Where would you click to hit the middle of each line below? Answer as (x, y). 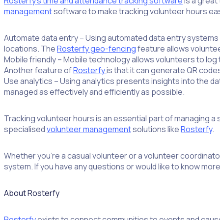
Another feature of (39, 70)
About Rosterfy (32, 193)
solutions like (156, 129)
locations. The (30, 48)
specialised (25, 129)
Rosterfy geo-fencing (96, 48)
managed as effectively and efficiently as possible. (94, 92)
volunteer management (89, 129)
